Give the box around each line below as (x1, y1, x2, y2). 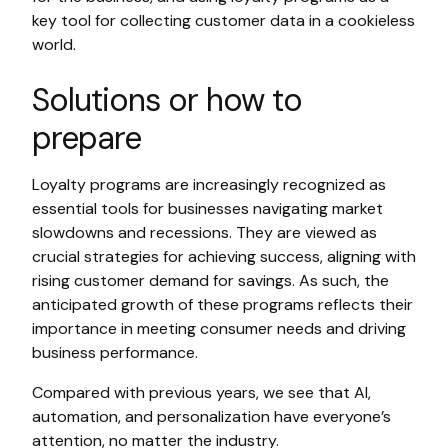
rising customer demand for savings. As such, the (32, 270, 389, 292)
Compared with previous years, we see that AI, (32, 382, 371, 404)
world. (32, 34, 76, 56)
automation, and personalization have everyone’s (32, 406, 391, 428)
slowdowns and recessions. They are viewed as (32, 222, 377, 244)
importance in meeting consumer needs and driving (32, 318, 406, 340)
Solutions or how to (32, 79, 302, 122)
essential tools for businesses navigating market (32, 198, 383, 220)
